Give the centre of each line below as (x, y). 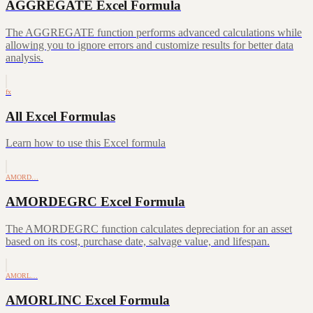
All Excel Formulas (60, 116)
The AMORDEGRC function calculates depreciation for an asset (149, 228)
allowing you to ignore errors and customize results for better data (150, 45)
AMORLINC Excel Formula (88, 300)
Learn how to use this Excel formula (86, 143)
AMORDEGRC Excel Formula (95, 202)
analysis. (24, 57)
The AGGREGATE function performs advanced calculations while (154, 32)
